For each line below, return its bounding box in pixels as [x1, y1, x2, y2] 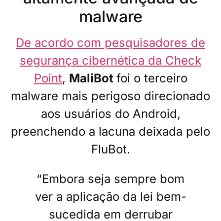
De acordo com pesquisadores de [16, 36, 205, 50]
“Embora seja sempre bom [37, 172, 184, 186]
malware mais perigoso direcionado [11, 89, 210, 104]
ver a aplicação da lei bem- [35, 189, 186, 204]
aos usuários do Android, [40, 107, 181, 121]
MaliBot [69, 71, 116, 86]
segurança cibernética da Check [20, 53, 201, 68]
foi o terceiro [116, 71, 187, 86]
